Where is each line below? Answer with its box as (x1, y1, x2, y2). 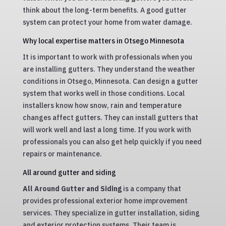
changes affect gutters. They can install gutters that (22, 113, 198, 123)
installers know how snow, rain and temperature (22, 101, 182, 110)
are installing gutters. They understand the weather (22, 65, 195, 74)
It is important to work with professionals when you (22, 52, 192, 62)
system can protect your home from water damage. (22, 18, 192, 27)
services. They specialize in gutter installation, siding (22, 208, 200, 218)
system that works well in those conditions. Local (22, 89, 185, 98)
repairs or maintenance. (22, 149, 102, 159)
